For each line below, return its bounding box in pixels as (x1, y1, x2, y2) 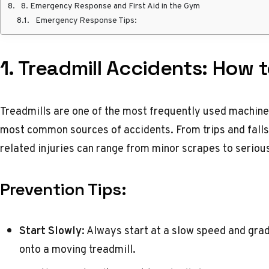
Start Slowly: (19, 222, 85, 238)
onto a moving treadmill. (19, 241, 136, 257)
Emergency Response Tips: (35, 14, 137, 26)
